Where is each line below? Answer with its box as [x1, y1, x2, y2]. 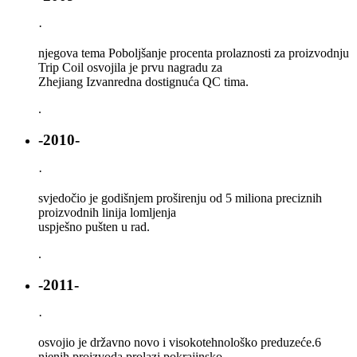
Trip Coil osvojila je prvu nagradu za [38, 61, 222, 75]
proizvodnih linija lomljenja [38, 205, 176, 219]
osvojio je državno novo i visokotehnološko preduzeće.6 [38, 335, 321, 350]
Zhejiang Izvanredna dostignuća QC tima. [38, 75, 249, 89]
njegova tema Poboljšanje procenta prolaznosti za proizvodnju [38, 46, 349, 61]
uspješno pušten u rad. [38, 219, 150, 233]
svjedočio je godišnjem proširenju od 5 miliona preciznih [38, 190, 322, 205]
